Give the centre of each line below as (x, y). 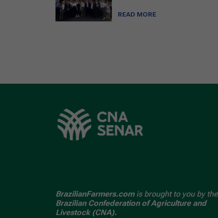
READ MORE (137, 14)
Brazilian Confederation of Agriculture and (131, 203)
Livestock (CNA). (86, 212)
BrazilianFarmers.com (95, 194)
